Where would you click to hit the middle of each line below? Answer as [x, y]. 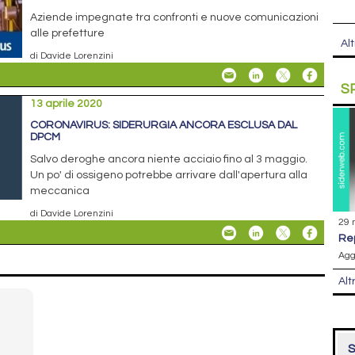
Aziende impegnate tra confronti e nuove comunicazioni [175, 18]
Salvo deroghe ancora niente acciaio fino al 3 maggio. [169, 160]
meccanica [60, 191]
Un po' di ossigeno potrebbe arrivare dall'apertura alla [169, 176]
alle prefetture [68, 34]
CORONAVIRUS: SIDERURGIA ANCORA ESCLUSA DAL [164, 126]
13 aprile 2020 [67, 104]
